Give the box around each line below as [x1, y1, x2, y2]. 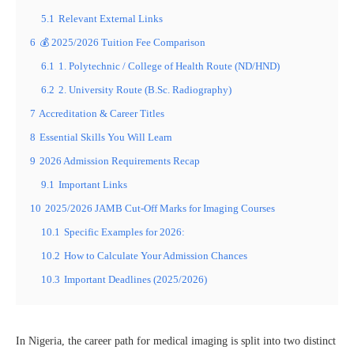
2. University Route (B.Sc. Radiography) [58, 84, 232, 96]
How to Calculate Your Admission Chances [64, 250, 247, 262]
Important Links [58, 179, 127, 190]
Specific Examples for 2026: [64, 226, 185, 238]
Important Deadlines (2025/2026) [64, 273, 207, 285]
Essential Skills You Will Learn [40, 131, 172, 143]
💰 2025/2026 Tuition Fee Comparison [40, 36, 205, 48]
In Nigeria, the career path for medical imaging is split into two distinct [16, 334, 336, 347]
